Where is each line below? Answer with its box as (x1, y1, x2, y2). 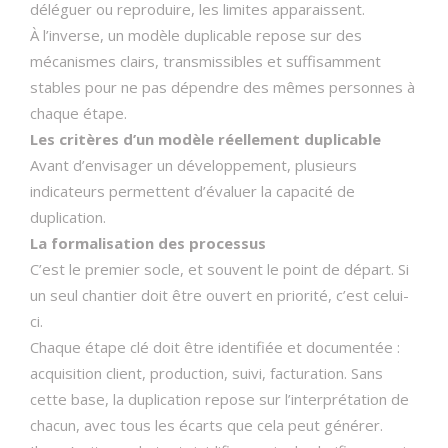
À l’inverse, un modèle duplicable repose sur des (30, 25, 362, 45)
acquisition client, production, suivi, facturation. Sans (30, 363, 383, 383)
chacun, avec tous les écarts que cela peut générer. (30, 415, 383, 435)
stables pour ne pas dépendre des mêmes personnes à (30, 77, 415, 97)
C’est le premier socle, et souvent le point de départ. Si (30, 259, 409, 279)
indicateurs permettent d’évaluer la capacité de (30, 181, 355, 201)
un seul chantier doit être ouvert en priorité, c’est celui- (30, 285, 409, 305)
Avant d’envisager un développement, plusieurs (30, 155, 357, 175)
